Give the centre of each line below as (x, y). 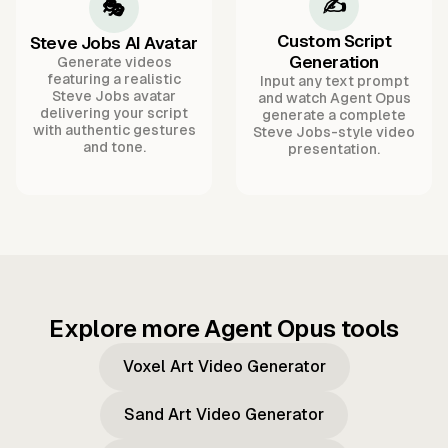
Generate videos (114, 62)
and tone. (114, 147)
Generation (334, 62)
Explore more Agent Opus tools (224, 329)
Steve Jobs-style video (334, 132)
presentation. (334, 149)
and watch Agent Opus (334, 98)
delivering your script (114, 113)
